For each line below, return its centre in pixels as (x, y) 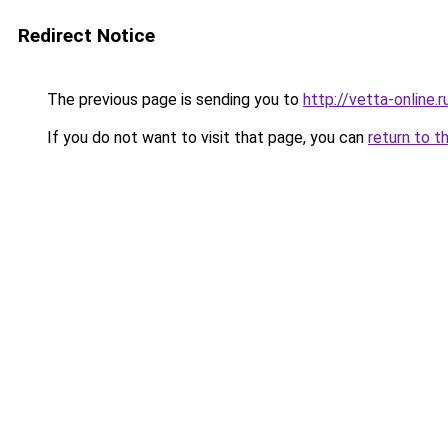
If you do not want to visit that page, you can (205, 137)
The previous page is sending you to (173, 99)
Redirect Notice (86, 35)
